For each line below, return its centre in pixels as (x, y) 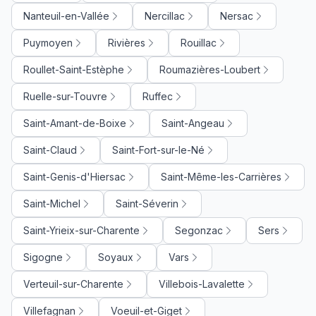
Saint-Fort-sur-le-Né (158, 150)
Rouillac (199, 42)
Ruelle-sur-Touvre (65, 96)
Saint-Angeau (193, 123)
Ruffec (158, 96)
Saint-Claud (50, 150)
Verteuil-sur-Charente (73, 284)
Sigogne (43, 257)
